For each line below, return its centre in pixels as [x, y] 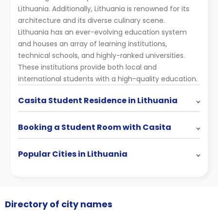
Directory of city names [59, 204]
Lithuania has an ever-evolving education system [102, 32]
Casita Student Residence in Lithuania [98, 101]
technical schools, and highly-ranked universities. [101, 56]
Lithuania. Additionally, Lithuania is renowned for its [104, 9]
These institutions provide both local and [87, 67]
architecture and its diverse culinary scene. [92, 21]
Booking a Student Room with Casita [95, 127]
